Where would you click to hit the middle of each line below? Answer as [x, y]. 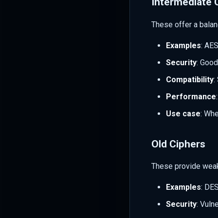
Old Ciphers [178, 144]
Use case [183, 114]
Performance [191, 97]
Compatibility [190, 80]
